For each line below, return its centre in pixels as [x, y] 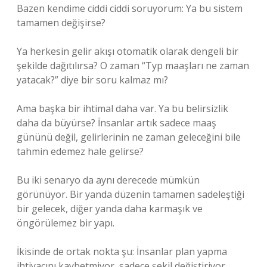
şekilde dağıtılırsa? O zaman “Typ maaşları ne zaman [133, 66]
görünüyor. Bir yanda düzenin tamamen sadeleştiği [131, 194]
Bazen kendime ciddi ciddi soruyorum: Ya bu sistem [130, 8]
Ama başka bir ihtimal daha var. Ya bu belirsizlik [122, 108]
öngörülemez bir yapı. [66, 223]
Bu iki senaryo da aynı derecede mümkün [108, 180]
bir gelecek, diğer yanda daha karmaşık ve [110, 209]
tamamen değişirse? [61, 23]
